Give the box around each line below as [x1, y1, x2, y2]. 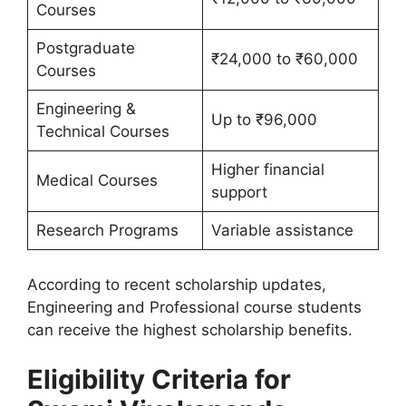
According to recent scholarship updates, [27, 275, 326, 294]
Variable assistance [210, 221, 353, 239]
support [210, 183, 267, 201]
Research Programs [35, 221, 179, 239]
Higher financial [210, 160, 324, 179]
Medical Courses [35, 171, 158, 189]
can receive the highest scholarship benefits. [27, 320, 353, 339]
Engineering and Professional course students [27, 297, 362, 316]
